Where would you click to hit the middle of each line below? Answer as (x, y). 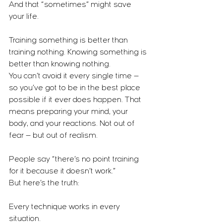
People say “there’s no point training (75, 160)
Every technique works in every (65, 207)
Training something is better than (69, 41)
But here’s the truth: (44, 183)
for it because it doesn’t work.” (62, 171)
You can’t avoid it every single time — (75, 76)
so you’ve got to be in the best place (76, 88)
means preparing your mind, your (69, 112)
